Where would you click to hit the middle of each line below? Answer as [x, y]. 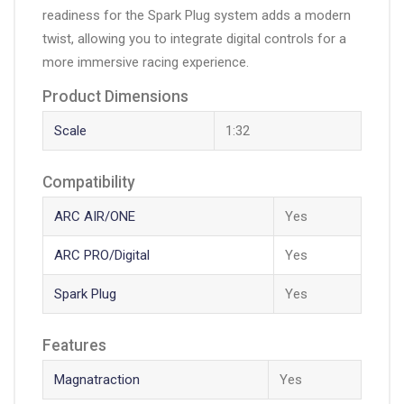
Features [74, 346]
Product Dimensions [115, 97]
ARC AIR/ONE [94, 217]
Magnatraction [96, 380]
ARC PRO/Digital [101, 256]
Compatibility [89, 183]
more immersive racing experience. [146, 63]
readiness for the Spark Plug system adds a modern [197, 16]
